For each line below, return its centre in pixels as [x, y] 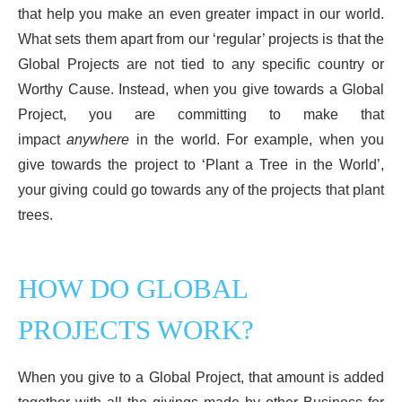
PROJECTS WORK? [136, 330]
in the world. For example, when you [257, 139]
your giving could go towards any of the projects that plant [201, 189]
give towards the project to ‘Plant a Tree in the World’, [201, 164]
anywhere [98, 139]
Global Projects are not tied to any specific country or [201, 64]
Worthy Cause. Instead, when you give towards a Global [201, 89]
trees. [35, 214]
